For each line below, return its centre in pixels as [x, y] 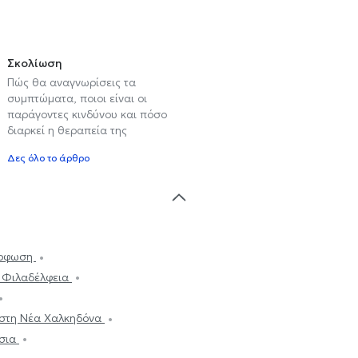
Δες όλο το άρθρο [48, 157]
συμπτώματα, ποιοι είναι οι [77, 98]
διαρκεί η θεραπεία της [67, 130]
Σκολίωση [35, 63]
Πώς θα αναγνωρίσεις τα [72, 82]
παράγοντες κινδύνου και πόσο [87, 114]
